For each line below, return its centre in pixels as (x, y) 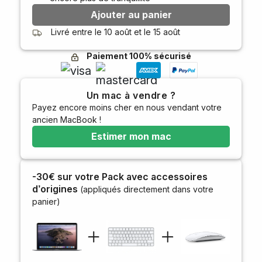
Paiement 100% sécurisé (139, 56)
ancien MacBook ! (67, 120)
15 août (167, 32)
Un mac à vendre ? (131, 96)
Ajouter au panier (131, 15)
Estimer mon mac (131, 137)
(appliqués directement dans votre (147, 189)
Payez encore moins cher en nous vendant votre (127, 108)
